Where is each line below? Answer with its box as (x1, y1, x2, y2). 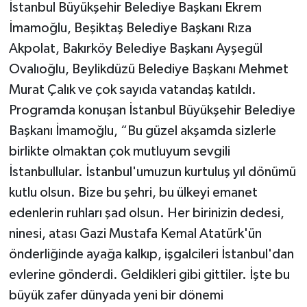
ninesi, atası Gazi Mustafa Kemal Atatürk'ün (8, 226, 262, 241)
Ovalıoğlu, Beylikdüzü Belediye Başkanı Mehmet (8, 62, 288, 76)
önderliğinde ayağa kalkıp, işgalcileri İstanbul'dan (8, 247, 294, 261)
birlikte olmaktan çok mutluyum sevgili (8, 144, 230, 158)
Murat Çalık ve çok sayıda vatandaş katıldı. (8, 82, 256, 97)
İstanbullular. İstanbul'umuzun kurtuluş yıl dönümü (8, 164, 296, 179)
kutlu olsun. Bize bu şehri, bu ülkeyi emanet (8, 185, 258, 199)
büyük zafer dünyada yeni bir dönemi (8, 288, 223, 302)
